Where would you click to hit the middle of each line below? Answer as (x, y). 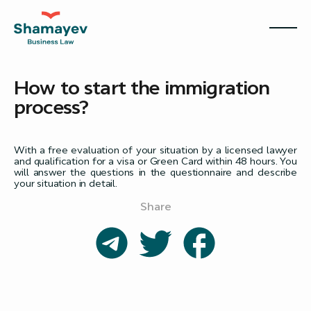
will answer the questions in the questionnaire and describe (155, 172)
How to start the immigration (142, 87)
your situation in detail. (66, 183)
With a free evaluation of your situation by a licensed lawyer (155, 150)
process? (51, 107)
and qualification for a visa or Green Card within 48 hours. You (155, 161)
